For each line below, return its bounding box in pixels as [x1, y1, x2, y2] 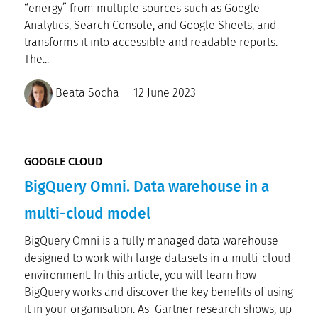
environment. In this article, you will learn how [24, 268, 256, 282]
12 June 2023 [133, 86, 196, 100]
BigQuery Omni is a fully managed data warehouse [24, 234, 278, 248]
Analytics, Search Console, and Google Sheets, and [24, 18, 276, 32]
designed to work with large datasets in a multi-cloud [24, 251, 290, 265]
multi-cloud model [24, 204, 150, 223]
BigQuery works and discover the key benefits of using [24, 285, 293, 299]
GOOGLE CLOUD [24, 155, 102, 168]
